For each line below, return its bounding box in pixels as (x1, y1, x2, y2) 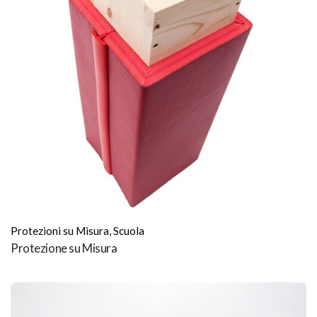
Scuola (113, 224, 144, 238)
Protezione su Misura (11, 241, 117, 256)
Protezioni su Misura (11, 224, 109, 238)
